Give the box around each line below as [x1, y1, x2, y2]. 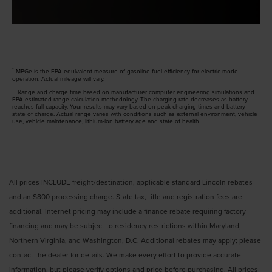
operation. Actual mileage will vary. [12, 73, 104, 83]
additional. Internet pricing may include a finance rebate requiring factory [9, 205, 246, 216]
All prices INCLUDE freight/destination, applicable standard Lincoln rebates [9, 176, 253, 187]
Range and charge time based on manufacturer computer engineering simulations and [16, 87, 254, 96]
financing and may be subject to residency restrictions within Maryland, [9, 220, 241, 231]
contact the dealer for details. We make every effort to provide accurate [9, 249, 241, 260]
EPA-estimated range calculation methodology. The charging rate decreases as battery [12, 94, 248, 103]
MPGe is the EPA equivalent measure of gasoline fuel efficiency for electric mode [14, 66, 238, 75]
